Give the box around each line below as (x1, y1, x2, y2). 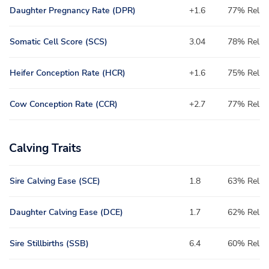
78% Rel (228, 36, 259, 48)
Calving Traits (9, 141, 81, 157)
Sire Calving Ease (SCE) (10, 175, 100, 187)
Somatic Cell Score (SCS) (10, 36, 107, 48)
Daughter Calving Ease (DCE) (10, 207, 123, 219)
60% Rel (228, 238, 259, 250)
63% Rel (228, 175, 259, 187)
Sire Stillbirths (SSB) (10, 238, 89, 250)
